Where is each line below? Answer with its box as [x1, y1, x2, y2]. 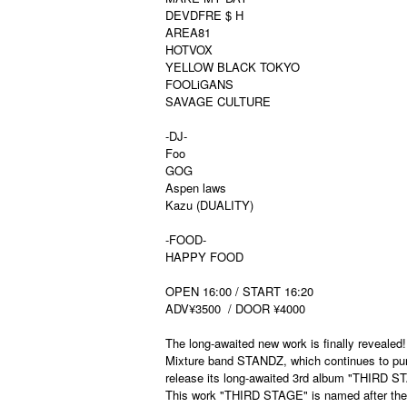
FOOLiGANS [165, 75, 233, 93]
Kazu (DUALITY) [165, 196, 253, 213]
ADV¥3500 [165, 300, 221, 317]
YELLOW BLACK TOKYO [165, 58, 300, 75]
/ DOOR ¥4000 [228, 300, 309, 317]
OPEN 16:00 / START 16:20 [165, 283, 313, 300]
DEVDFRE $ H [165, 6, 243, 24]
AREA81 [165, 24, 211, 41]
